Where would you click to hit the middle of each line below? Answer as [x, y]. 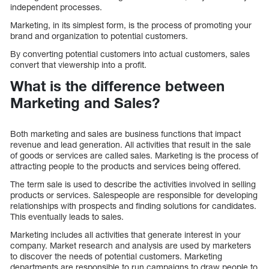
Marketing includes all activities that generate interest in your [125, 234]
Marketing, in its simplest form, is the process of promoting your [131, 25]
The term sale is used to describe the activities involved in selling [133, 184]
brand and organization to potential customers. [99, 36]
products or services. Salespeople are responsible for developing [134, 195]
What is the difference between [117, 86]
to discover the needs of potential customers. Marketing [116, 256]
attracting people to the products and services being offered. [125, 166]
